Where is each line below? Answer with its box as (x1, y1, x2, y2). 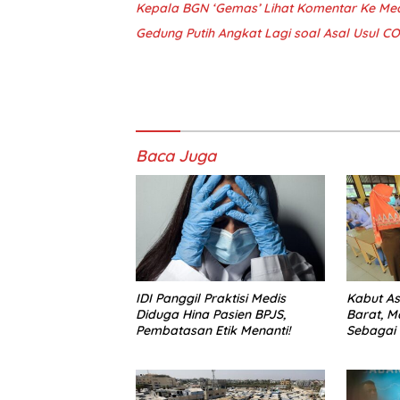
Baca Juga (136, 146, 216, 167)
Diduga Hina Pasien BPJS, (136, 306, 286, 323)
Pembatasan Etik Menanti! (136, 322, 290, 339)
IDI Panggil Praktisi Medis (136, 290, 286, 307)
